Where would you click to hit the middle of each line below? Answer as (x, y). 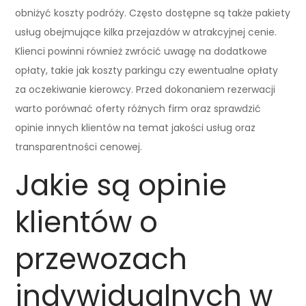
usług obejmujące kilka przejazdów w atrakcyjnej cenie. (146, 32)
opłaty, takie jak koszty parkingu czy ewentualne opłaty (147, 70)
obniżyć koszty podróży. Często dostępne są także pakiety (153, 13)
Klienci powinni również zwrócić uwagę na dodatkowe (141, 51)
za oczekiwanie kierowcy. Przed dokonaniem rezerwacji (145, 89)
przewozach (101, 259)
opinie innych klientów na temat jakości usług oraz (136, 127)
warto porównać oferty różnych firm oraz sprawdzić (138, 108)
